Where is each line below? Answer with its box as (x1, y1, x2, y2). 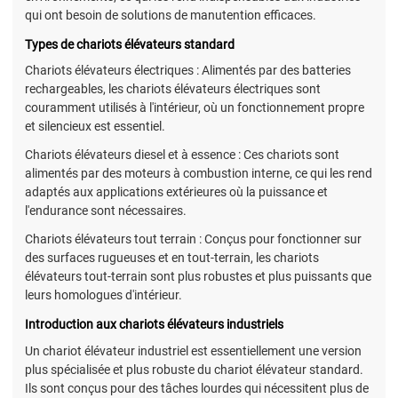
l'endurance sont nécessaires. (25, 203, 187, 219)
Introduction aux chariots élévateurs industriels (25, 317, 283, 332)
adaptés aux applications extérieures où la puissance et (25, 185, 328, 200)
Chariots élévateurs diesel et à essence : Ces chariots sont (25, 147, 339, 163)
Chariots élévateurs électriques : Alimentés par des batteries (25, 62, 351, 77)
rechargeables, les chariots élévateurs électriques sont (25, 81, 321, 96)
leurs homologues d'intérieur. (25, 288, 182, 303)
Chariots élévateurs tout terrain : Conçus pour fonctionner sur (25, 232, 362, 247)
